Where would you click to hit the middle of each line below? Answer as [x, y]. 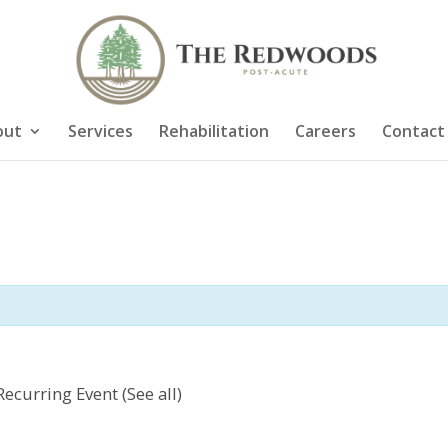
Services [100, 131]
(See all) [152, 393]
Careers [325, 131]
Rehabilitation [213, 131]
